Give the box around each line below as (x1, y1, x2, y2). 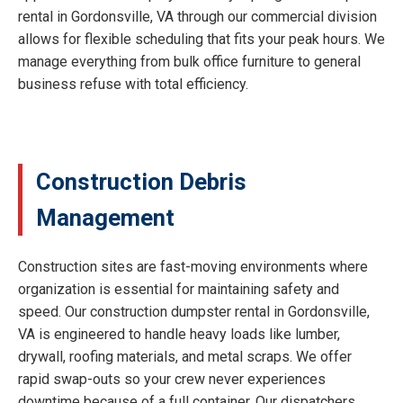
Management (36, 204, 175, 232)
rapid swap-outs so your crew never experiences (18, 370, 326, 388)
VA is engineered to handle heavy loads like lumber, (18, 325, 340, 343)
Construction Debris (36, 168, 246, 196)
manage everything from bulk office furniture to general (18, 53, 361, 71)
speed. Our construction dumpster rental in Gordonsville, (18, 302, 370, 320)
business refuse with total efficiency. (18, 76, 248, 94)
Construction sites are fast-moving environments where (18, 257, 368, 275)
